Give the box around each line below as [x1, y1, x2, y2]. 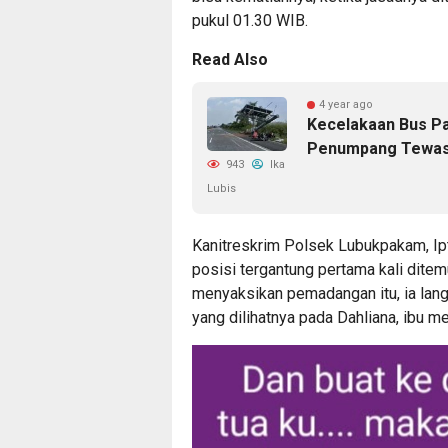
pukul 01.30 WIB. [192, 11, 308, 31]
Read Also [192, 50, 268, 70]
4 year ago [319, 98, 373, 112]
